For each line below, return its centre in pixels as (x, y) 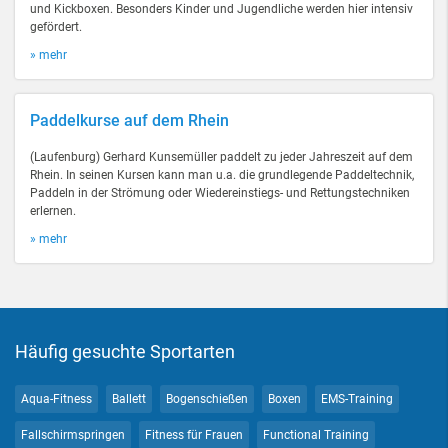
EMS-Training (357, 399)
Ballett (129, 399)
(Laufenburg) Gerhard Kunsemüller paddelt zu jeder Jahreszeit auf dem (221, 157)
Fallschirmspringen (73, 435)
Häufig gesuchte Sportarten (125, 351)
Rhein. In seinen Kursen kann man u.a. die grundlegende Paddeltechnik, (222, 175)
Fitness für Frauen (194, 435)
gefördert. (56, 27)
